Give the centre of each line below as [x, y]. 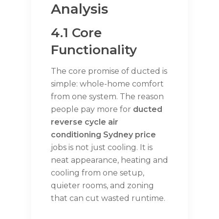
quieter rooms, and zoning [102, 186]
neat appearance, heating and [109, 160]
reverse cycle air [85, 122]
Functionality [94, 50]
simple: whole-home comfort [107, 84]
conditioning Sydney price [103, 135]
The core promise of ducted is [109, 71]
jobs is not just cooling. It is [102, 148]
